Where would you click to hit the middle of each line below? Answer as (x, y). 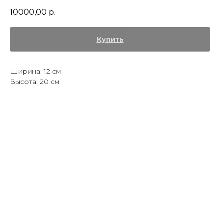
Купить (110, 40)
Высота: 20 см (35, 82)
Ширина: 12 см (35, 71)
